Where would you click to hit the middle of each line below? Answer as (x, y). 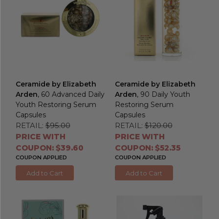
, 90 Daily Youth (163, 95)
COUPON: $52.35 (147, 148)
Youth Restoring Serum (56, 105)
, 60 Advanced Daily (71, 95)
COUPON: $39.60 (49, 148)
